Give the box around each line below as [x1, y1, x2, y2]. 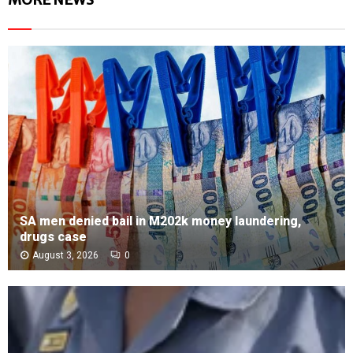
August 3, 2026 [32, 249, 98, 261]
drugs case [20, 229, 87, 244]
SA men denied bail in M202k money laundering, [20, 213, 301, 229]
